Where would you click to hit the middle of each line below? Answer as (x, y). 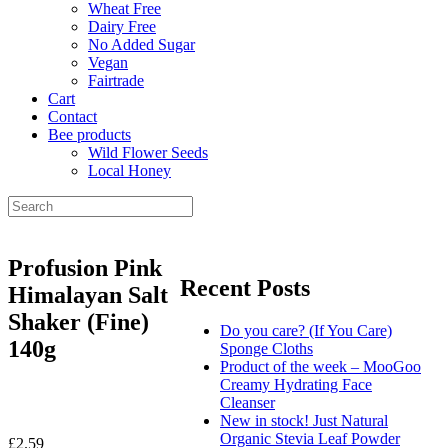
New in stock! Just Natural (304, 420)
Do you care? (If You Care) (306, 330)
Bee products (89, 134)
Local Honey (129, 170)
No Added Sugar (141, 44)
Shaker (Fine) (78, 321)
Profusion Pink (85, 267)
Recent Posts (245, 287)
